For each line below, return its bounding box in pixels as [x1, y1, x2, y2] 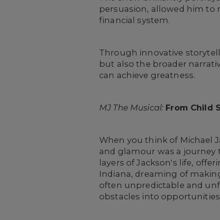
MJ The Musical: [99, 103, 164, 112]
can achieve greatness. [99, 70, 195, 80]
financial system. [99, 15, 172, 25]
